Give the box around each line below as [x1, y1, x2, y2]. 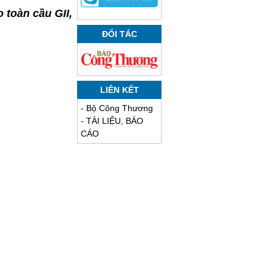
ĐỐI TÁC [101, 29, 137, 39]
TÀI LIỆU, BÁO [86, 116, 143, 126]
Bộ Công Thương [86, 103, 153, 114]
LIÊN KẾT [100, 85, 139, 95]
